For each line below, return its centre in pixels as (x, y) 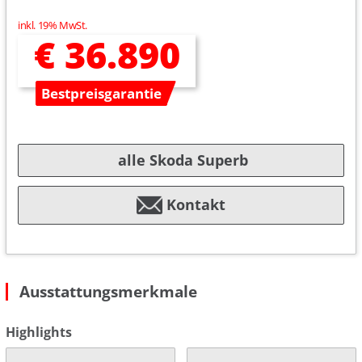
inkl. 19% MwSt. (53, 25)
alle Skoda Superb (183, 160)
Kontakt (196, 205)
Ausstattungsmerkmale (108, 291)
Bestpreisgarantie (101, 94)
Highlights (39, 332)
